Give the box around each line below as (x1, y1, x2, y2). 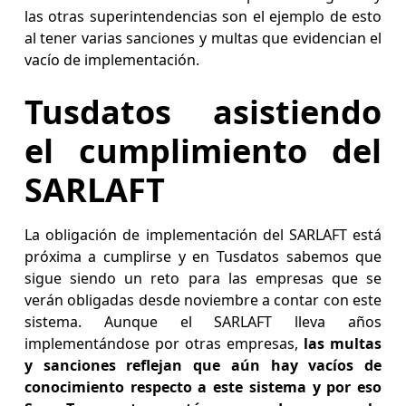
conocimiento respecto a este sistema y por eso (24, 377, 382, 398)
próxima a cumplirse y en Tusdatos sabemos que (24, 246, 382, 267)
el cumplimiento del (24, 129, 382, 174)
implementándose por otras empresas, (24, 333, 304, 354)
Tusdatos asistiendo (24, 90, 382, 135)
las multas (304, 333, 382, 354)
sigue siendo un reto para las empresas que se (24, 268, 382, 289)
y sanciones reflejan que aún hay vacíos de (24, 355, 382, 376)
